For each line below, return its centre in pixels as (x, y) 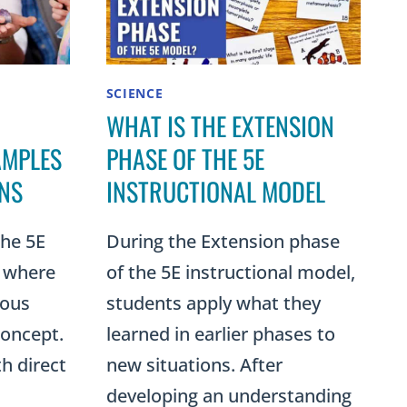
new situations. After (194, 365)
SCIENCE (134, 94)
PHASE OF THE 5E (185, 159)
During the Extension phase (223, 242)
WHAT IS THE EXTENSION (220, 126)
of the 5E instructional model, (230, 273)
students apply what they (213, 303)
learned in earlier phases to (220, 334)
